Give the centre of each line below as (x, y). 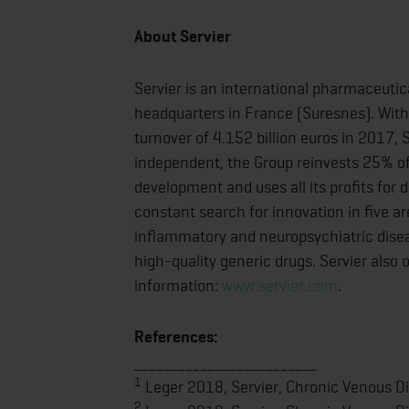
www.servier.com (280, 285)
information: (178, 285)
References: (176, 336)
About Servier (183, 36)
